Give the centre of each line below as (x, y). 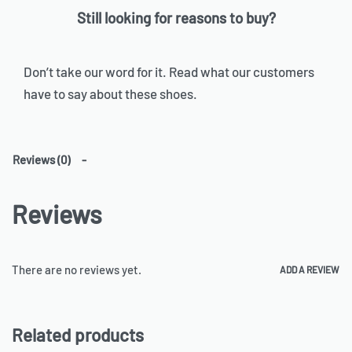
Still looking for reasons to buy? (176, 17)
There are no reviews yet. (77, 269)
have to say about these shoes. (113, 93)
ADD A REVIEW (310, 270)
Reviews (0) (41, 160)
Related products (78, 335)
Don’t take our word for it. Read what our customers (169, 71)
